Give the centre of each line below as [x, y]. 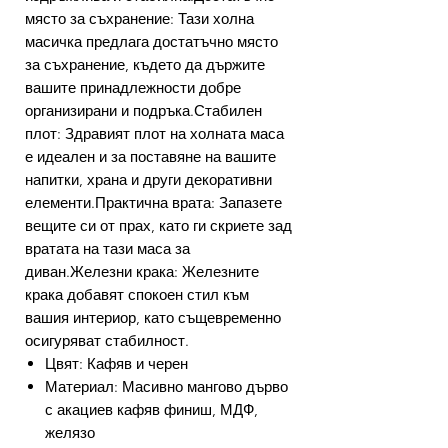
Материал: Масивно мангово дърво [166, 387]
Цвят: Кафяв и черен [116, 364]
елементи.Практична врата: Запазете [153, 203]
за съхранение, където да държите [145, 65]
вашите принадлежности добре [133, 88]
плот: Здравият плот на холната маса [154, 134]
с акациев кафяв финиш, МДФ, [151, 410]
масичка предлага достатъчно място [151, 42]
